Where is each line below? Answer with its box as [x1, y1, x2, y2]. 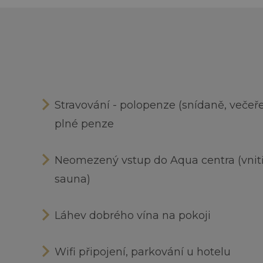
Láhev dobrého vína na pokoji [55, 209, 211, 222]
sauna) [55, 173, 90, 186]
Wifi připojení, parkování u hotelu [55, 245, 231, 258]
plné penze [55, 117, 114, 130]
